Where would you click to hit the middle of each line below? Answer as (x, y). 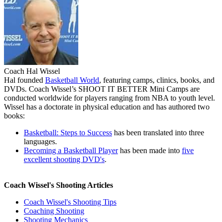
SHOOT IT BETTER (113, 89)
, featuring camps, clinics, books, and (157, 80)
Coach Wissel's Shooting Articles (58, 185)
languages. (40, 141)
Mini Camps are (174, 89)
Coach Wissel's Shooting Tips (70, 202)
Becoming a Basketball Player (71, 150)
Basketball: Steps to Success (68, 132)
